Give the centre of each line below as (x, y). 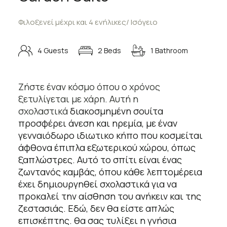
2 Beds (109, 51)
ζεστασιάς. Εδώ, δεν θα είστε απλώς (96, 209)
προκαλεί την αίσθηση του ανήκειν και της (109, 196)
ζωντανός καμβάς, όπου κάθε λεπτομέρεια (110, 172)
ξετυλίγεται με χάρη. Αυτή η (78, 99)
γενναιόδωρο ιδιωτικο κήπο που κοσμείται (110, 136)
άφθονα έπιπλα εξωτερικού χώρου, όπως (107, 148)
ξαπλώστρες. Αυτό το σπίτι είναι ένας (100, 160)
